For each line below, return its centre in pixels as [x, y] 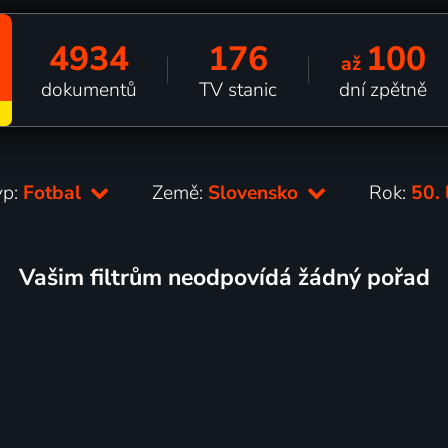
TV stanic [237, 89]
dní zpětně [383, 89]
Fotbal [55, 192]
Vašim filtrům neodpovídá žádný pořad [224, 277]
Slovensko [256, 192]
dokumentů [89, 89]
